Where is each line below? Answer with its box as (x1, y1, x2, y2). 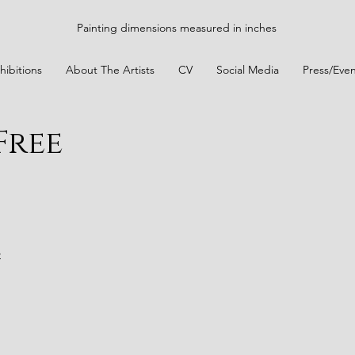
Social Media (216, 63, 279, 77)
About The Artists (66, 63, 155, 77)
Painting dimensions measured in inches (77, 21, 277, 35)
